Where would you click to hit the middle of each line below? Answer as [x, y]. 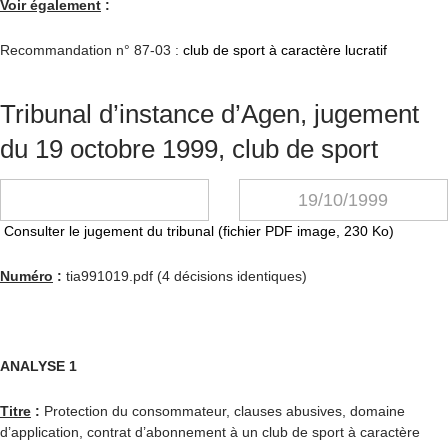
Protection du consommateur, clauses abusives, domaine [222, 411]
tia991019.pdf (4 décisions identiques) [184, 276]
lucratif [366, 50]
